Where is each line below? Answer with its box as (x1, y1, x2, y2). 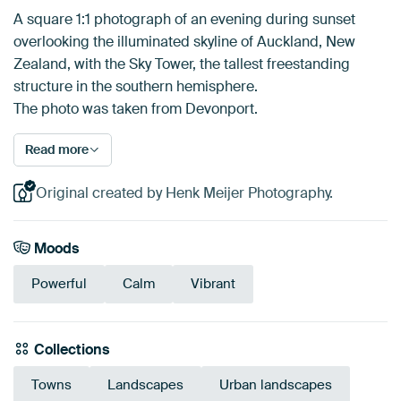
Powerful (31, 275, 87, 294)
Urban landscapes (219, 376, 332, 395)
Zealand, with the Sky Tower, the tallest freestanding (13, 55, 350, 73)
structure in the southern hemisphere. (13, 77, 258, 96)
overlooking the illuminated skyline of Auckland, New (13, 32, 355, 51)
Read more (25, 141, 89, 158)
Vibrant (191, 275, 235, 294)
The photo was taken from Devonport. (13, 99, 258, 118)
